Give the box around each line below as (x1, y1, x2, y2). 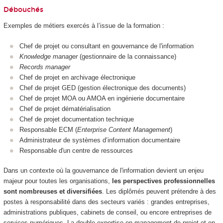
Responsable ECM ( (19, 125, 77, 133)
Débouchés (3, 5, 43, 14)
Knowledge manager (19, 52, 78, 60)
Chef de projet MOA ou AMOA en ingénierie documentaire (19, 94, 185, 102)
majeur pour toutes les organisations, (3, 177, 112, 185)
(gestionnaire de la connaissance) (78, 52, 176, 60)
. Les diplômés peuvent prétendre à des (102, 188, 216, 196)
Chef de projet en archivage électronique (19, 73, 135, 81)
